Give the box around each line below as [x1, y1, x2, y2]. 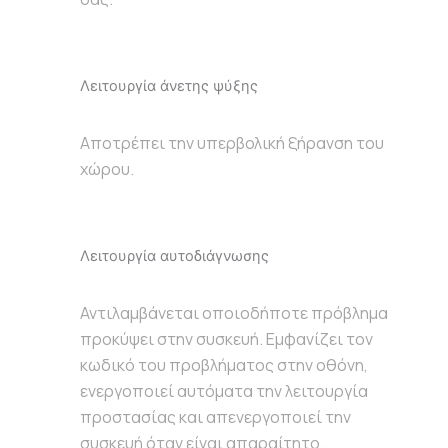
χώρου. [80, 157, 134, 180]
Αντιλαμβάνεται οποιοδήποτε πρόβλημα [80, 301, 388, 324]
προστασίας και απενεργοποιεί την [80, 405, 351, 428]
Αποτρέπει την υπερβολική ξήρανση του [80, 131, 384, 154]
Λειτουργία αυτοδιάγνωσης [80, 246, 269, 265]
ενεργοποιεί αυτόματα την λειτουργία [80, 379, 368, 402]
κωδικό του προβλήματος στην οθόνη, [80, 353, 368, 376]
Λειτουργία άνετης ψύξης [80, 76, 258, 95]
